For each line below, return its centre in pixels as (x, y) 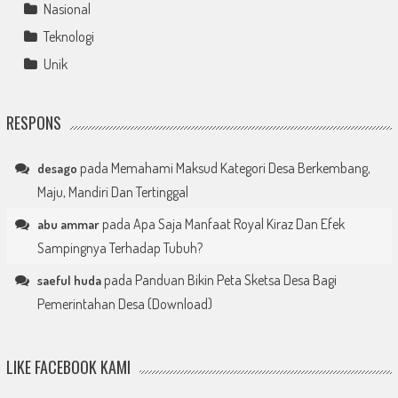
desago (57, 168)
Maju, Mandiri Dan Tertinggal (112, 191)
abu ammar (68, 224)
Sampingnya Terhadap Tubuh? (119, 247)
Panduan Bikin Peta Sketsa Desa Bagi (235, 279)
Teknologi (68, 36)
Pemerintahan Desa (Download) (124, 303)
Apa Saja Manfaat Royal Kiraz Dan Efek (239, 223)
